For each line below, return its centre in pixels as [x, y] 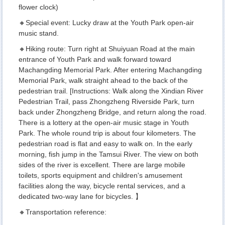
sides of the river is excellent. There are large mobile [102, 165]
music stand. [39, 33]
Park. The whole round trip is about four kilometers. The [107, 133]
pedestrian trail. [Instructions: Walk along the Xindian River [111, 91]
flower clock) [38, 7]
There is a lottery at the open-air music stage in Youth [104, 123]
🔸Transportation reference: [63, 212]
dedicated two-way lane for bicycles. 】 [80, 197]
